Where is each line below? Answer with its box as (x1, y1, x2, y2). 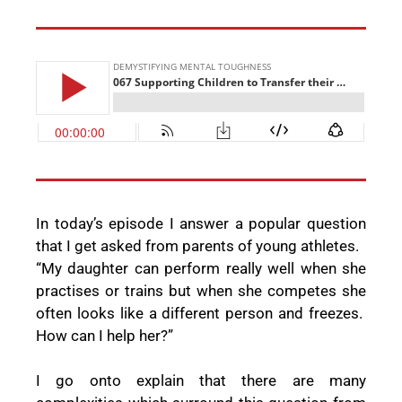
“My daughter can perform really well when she (36, 258, 366, 277)
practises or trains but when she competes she (36, 281, 366, 300)
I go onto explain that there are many (36, 371, 366, 390)
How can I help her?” (36, 326, 173, 345)
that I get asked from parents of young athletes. (36, 236, 363, 255)
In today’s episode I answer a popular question (36, 214, 366, 232)
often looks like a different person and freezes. (36, 303, 363, 322)
